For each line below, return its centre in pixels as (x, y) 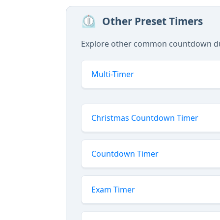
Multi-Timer (113, 74)
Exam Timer (113, 190)
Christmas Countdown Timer (145, 118)
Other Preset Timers (152, 21)
